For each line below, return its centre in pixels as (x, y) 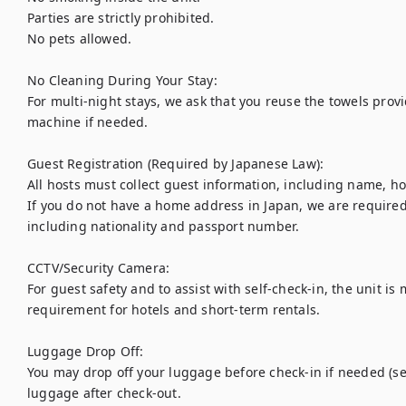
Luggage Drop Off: (86, 351)
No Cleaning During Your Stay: (122, 80)
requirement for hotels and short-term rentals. (174, 309)
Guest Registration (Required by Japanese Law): (176, 164)
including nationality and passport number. (164, 226)
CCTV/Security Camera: (99, 268)
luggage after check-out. (104, 393)
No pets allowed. (80, 39)
